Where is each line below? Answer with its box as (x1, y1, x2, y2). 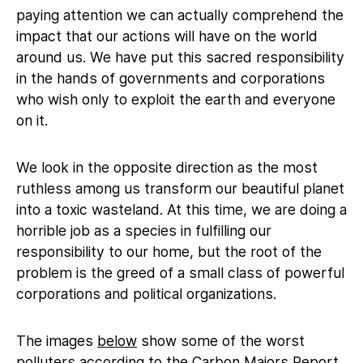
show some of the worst (137, 331, 305, 349)
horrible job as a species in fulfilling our (16, 221, 271, 239)
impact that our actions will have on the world (16, 27, 318, 45)
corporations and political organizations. (16, 284, 276, 302)
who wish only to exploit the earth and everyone (16, 90, 335, 108)
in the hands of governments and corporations (16, 69, 325, 87)
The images (16, 331, 97, 349)
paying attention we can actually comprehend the (16, 6, 344, 23)
